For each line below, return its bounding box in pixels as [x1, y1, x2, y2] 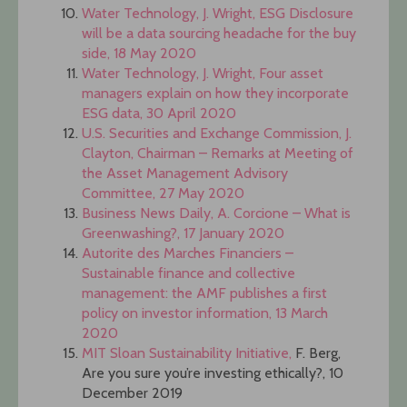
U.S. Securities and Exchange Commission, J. [82, 124, 352, 143]
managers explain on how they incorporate [82, 84, 349, 103]
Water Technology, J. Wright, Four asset [82, 65, 323, 83]
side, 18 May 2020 [82, 45, 196, 63]
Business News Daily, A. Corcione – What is [82, 204, 351, 223]
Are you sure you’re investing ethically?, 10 [82, 364, 343, 382]
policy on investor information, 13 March [82, 304, 328, 323]
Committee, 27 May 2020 [82, 184, 244, 203]
